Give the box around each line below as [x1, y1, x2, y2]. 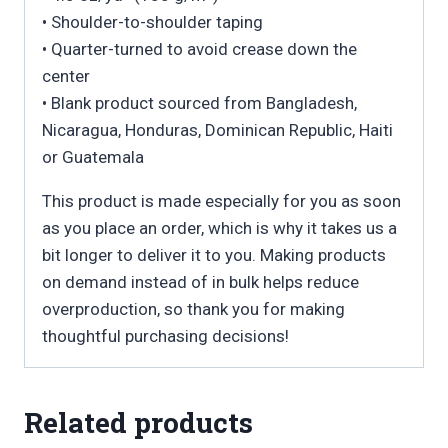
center [42, 66, 90, 87]
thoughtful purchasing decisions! [42, 326, 289, 347]
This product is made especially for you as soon [42, 191, 401, 212]
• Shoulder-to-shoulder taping [42, 12, 263, 33]
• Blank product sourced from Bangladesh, [42, 93, 357, 114]
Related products [24, 404, 253, 442]
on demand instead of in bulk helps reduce [42, 272, 359, 293]
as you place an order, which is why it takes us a [42, 218, 397, 239]
